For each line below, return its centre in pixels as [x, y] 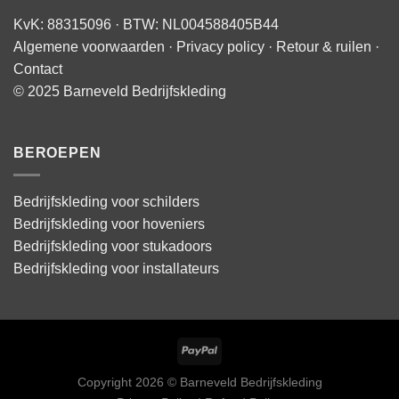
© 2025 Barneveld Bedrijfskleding [120, 91]
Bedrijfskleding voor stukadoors [113, 246]
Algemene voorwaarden [89, 46]
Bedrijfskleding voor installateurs [116, 268]
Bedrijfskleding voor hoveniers [109, 224]
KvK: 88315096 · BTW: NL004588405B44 [146, 24]
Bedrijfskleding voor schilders [106, 201]
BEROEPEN [57, 153]
